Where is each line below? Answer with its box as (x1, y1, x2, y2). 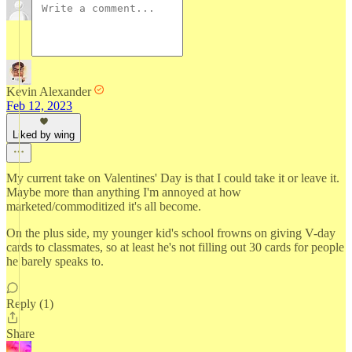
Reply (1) (6, 297, 53, 310)
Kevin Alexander (6, 85, 91, 98)
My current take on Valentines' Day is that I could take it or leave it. (6, 171, 339, 185)
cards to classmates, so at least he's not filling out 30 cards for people (6, 240, 344, 254)
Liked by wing (13, 129, 75, 141)
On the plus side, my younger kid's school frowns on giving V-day (6, 226, 335, 240)
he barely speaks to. (6, 255, 104, 268)
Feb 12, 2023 (6, 99, 72, 112)
